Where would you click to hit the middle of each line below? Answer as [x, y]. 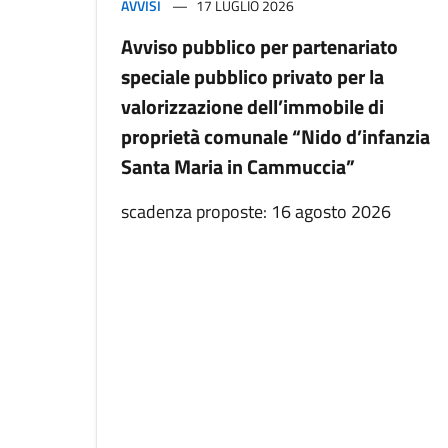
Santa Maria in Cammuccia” [238, 167]
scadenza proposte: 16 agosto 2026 [256, 212]
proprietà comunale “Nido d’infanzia [275, 137]
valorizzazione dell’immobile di [252, 107]
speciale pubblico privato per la [252, 77]
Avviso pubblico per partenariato [259, 47]
